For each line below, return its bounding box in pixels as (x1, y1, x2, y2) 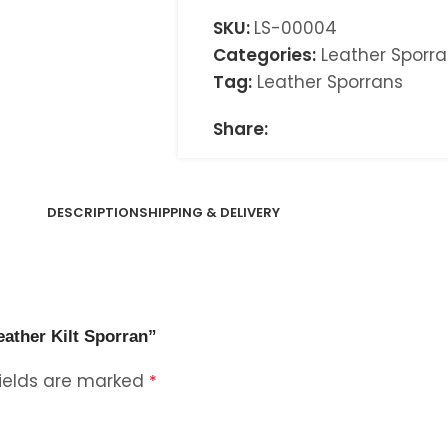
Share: (212, 117, 268, 141)
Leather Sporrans (256, 70, 403, 94)
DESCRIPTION (46, 203, 139, 222)
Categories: (212, 43, 316, 67)
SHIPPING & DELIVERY (138, 203, 280, 222)
